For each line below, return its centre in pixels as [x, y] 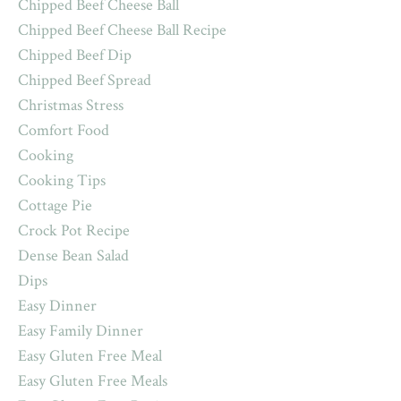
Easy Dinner [57, 305]
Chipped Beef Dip [75, 55]
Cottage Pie [55, 205]
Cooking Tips [62, 180]
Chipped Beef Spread [85, 80]
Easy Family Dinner [81, 330]
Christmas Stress [71, 105]
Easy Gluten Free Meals [93, 380]
